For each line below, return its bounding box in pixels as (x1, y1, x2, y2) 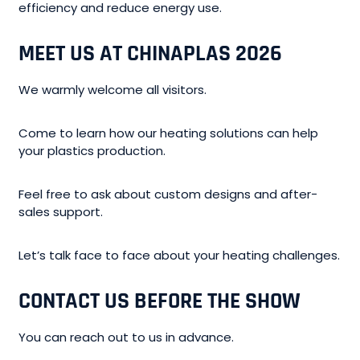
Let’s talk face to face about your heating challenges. (18, 246, 341, 264)
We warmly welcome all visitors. (18, 80, 207, 98)
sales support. (18, 202, 104, 220)
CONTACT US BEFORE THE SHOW (18, 286, 301, 316)
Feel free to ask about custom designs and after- (18, 185, 318, 202)
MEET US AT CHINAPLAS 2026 (18, 39, 283, 68)
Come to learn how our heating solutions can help (18, 124, 319, 141)
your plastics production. (18, 141, 166, 159)
